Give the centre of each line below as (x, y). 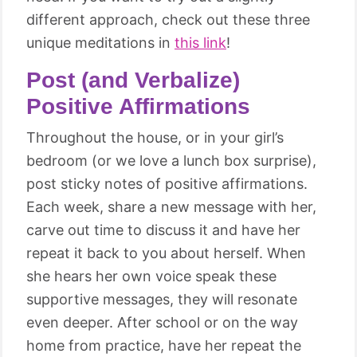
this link (200, 43)
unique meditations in (100, 43)
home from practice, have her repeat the (164, 345)
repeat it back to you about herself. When (166, 253)
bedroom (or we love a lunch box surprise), (171, 161)
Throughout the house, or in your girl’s (155, 137)
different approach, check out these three (168, 20)
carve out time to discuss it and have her (163, 230)
